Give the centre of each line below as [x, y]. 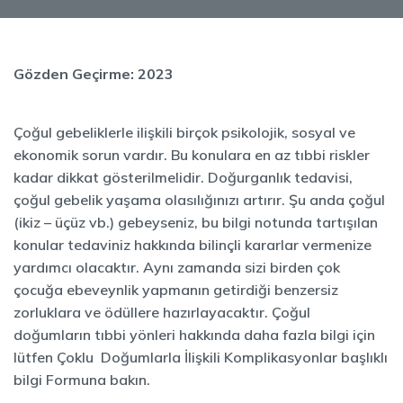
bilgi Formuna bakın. [82, 380]
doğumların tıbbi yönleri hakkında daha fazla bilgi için [194, 335]
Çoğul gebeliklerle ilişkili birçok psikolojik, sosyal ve [184, 132]
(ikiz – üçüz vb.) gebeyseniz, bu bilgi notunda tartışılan [196, 222]
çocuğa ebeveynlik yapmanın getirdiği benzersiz [176, 290]
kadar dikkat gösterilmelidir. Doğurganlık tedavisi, [183, 177]
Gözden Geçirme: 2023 [94, 74]
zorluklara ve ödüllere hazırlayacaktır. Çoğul [162, 312]
